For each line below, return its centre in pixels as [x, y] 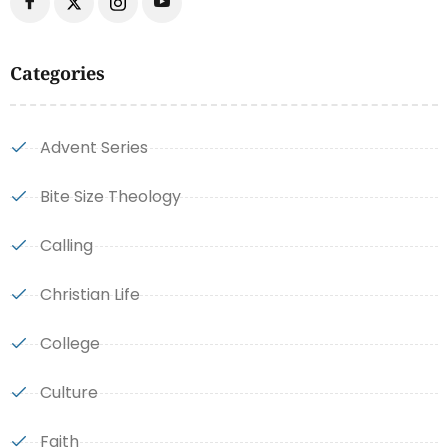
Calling [66, 246]
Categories [57, 73]
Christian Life [89, 295]
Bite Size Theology [110, 197]
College [69, 344]
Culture [68, 393]
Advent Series [93, 148]
